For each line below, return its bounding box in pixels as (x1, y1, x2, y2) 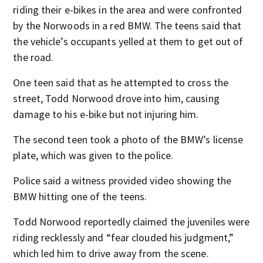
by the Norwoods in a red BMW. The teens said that (13, 19, 242, 32)
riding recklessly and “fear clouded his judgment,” (13, 231, 234, 244)
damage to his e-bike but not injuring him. (13, 107, 199, 121)
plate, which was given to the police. (13, 149, 174, 162)
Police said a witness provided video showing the (13, 174, 232, 187)
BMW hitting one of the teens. (13, 190, 147, 203)
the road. (13, 50, 54, 64)
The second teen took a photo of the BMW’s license (13, 133, 244, 146)
